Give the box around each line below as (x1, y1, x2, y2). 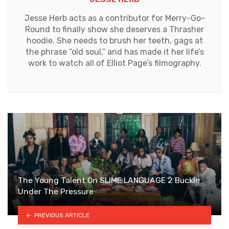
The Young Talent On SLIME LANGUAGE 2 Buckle (18, 175, 200, 186)
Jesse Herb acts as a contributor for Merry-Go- (24, 13, 205, 24)
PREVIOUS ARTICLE (34, 211, 89, 219)
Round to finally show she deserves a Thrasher (25, 25, 204, 35)
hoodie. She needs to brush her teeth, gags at (26, 36, 203, 46)
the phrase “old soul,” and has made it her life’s (25, 47, 204, 57)
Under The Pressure (18, 187, 94, 197)
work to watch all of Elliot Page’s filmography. (28, 58, 201, 68)
